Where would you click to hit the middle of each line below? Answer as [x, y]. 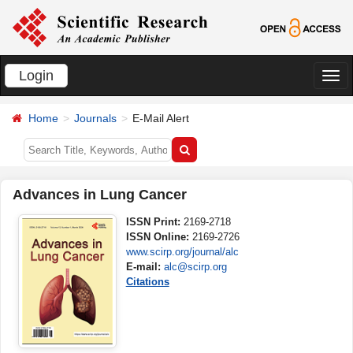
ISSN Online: [159, 237]
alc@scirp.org [195, 267]
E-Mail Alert [161, 118]
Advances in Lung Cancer [100, 195]
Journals [95, 118]
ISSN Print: [154, 222]
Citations [147, 282]
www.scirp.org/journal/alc [182, 252]
